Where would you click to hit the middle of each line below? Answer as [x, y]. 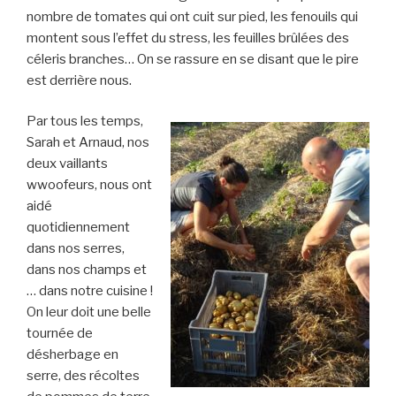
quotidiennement [78, 228]
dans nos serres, [76, 249]
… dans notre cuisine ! [90, 291]
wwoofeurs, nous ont [89, 185]
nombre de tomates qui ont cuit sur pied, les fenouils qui [192, 16]
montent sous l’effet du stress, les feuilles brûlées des [188, 38]
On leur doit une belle [89, 312]
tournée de [60, 334]
